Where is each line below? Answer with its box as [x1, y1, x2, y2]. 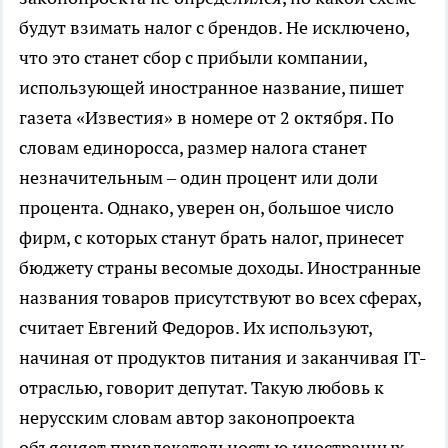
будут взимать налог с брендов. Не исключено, [19, 16, 409, 39]
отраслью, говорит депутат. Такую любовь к [19, 376, 384, 399]
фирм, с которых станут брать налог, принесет [19, 226, 404, 249]
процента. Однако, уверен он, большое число [19, 196, 394, 219]
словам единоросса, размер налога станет [19, 136, 367, 159]
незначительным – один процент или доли [19, 166, 378, 189]
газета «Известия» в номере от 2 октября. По [19, 106, 394, 129]
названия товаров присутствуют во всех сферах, [19, 286, 421, 309]
